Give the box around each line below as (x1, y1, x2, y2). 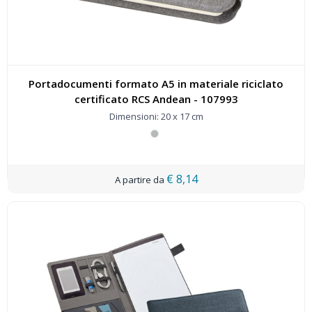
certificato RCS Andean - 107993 (193, 92, 238, 106)
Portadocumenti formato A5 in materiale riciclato (29, 77, 283, 91)
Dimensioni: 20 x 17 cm (109, 110, 203, 123)
